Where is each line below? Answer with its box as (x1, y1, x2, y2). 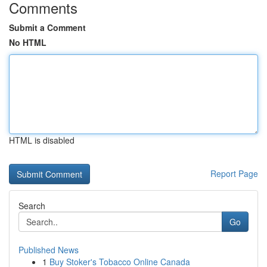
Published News (18, 244, 79, 256)
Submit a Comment (9, 21, 86, 33)
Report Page (210, 167, 258, 179)
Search (18, 200, 45, 212)
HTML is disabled (9, 134, 74, 146)
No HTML (9, 36, 46, 48)
